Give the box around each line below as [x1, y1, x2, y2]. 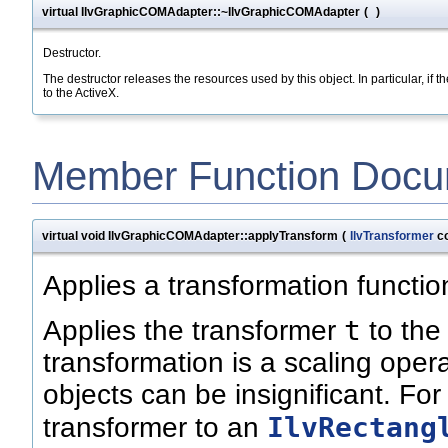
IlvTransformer [350, 229, 434, 244]
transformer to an [43, 412, 267, 444]
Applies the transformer [43, 315, 344, 347]
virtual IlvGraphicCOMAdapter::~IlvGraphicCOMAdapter [42, 4, 360, 19]
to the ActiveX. [43, 85, 119, 100]
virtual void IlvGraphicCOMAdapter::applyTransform [42, 229, 338, 244]
